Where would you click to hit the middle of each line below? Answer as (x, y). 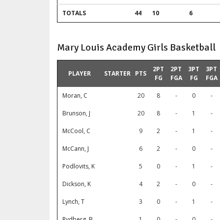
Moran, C (75, 96)
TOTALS (74, 13)
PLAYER (80, 74)
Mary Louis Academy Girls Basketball (136, 48)
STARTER (117, 74)
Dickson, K (77, 184)
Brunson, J (76, 113)
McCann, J (76, 149)
